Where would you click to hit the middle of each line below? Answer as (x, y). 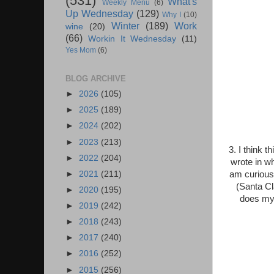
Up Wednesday (99, 14)
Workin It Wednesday (132, 39)
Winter (125, 26)
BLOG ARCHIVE (96, 79)
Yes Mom (81, 50)
